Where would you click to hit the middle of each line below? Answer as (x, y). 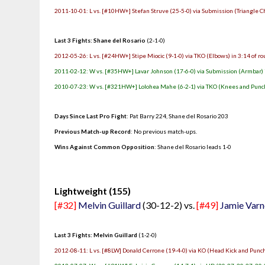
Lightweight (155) (93, 191)
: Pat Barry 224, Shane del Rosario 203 (178, 116)
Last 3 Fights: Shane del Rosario (100, 40)
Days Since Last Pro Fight (91, 116)
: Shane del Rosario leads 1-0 (193, 147)
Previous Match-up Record (93, 131)
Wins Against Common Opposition (105, 147)
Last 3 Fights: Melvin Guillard (96, 235)
